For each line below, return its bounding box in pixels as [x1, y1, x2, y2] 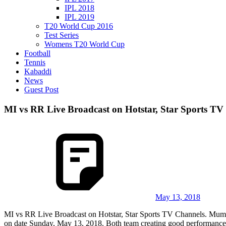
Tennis [24, 58, 45, 67]
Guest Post [24, 85, 59, 94]
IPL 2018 [65, 4, 94, 12]
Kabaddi [24, 67, 51, 76]
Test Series [44, 31, 79, 39]
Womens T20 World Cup [44, 40, 125, 48]
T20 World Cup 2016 [44, 22, 113, 30]
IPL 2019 [65, 13, 94, 21]
